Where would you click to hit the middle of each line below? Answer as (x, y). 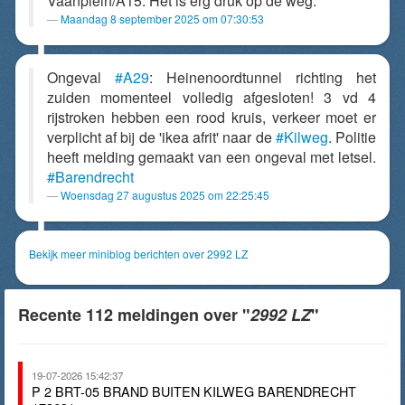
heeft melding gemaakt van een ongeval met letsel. (212, 157)
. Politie (352, 137)
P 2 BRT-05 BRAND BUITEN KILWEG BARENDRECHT (194, 391)
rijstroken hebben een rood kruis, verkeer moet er (212, 117)
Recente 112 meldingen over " (134, 315)
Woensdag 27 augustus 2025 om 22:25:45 (165, 195)
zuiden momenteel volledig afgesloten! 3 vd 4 (212, 97)
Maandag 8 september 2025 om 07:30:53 (162, 19)
